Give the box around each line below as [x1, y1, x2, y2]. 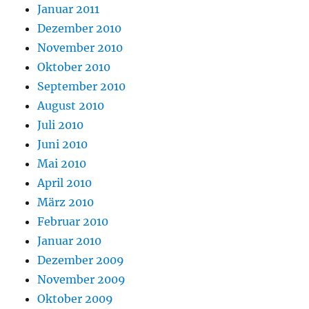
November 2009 [37, 272, 126, 287]
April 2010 [37, 176, 92, 190]
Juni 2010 [37, 137, 88, 152]
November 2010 [37, 41, 123, 55]
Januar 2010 [37, 234, 102, 248]
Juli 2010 [37, 118, 84, 132]
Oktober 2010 [37, 60, 111, 74]
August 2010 [37, 99, 105, 113]
